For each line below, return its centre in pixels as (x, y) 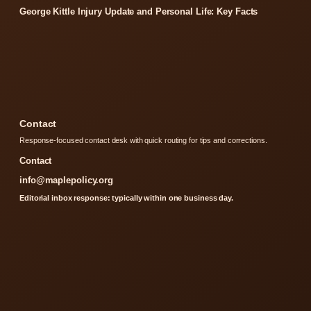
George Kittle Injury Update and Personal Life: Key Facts (139, 11)
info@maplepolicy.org (66, 180)
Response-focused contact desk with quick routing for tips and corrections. (143, 140)
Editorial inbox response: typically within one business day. (126, 197)
